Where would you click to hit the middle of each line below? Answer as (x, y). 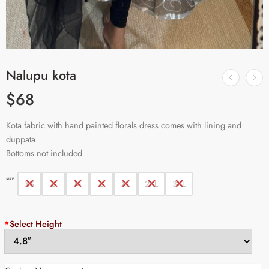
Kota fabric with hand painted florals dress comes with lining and (124, 125)
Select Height (36, 223)
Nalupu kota (41, 76)
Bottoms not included (44, 153)
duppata (21, 139)
